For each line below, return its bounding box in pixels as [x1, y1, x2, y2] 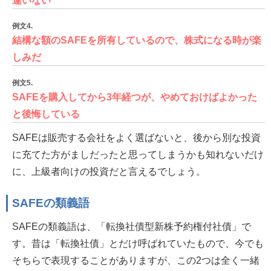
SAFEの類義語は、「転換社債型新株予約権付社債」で [12, 221, 251, 232]
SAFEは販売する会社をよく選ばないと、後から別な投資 [12, 132, 261, 143]
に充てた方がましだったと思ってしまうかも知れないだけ [12, 149, 264, 160]
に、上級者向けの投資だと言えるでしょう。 [12, 166, 206, 177]
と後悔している [12, 109, 80, 119]
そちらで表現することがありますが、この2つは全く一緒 [12, 255, 260, 266]
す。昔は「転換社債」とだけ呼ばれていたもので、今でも [12, 238, 264, 249]
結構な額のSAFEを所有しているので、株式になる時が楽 [12, 35, 261, 45]
